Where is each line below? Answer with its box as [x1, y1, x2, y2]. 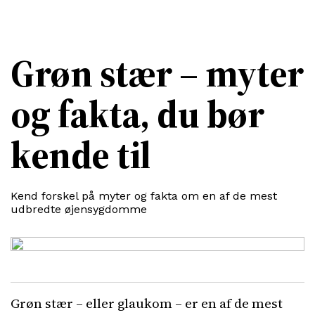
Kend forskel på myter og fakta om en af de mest [11, 189, 277, 202]
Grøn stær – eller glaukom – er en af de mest [11, 294, 283, 312]
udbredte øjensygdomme [11, 202, 147, 216]
